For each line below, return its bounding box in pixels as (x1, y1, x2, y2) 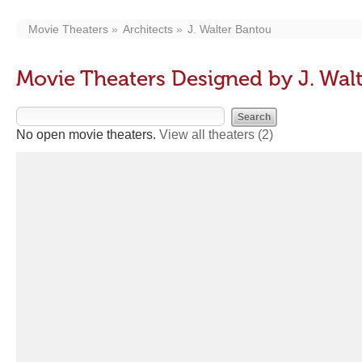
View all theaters (159, 128, 258, 141)
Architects (123, 23, 173, 36)
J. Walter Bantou (187, 23, 271, 36)
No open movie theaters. (16, 128, 159, 141)
